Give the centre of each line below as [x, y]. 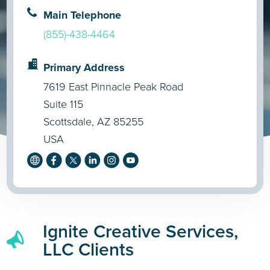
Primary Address [84, 67]
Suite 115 [64, 104]
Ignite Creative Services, [141, 231]
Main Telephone [83, 15]
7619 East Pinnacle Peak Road [114, 86]
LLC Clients [89, 249]
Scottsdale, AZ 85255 [94, 121]
